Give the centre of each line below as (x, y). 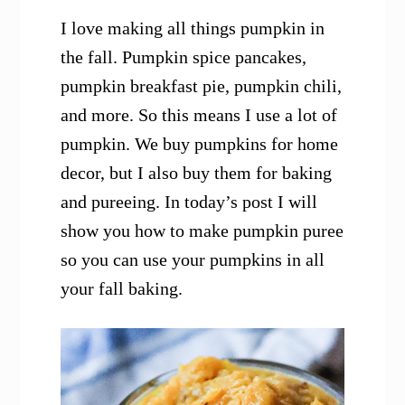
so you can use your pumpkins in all (193, 260)
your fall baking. (122, 289)
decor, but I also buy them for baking (197, 173)
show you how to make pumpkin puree (202, 231)
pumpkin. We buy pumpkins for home (200, 144)
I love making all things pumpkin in (193, 28)
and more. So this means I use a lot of (199, 115)
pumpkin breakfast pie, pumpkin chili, (202, 86)
